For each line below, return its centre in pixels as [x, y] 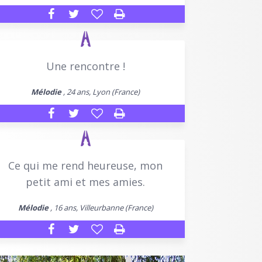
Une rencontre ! [85, 66]
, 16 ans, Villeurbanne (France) [101, 207]
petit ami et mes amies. [85, 182]
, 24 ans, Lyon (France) [101, 92]
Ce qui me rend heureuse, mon [85, 165]
